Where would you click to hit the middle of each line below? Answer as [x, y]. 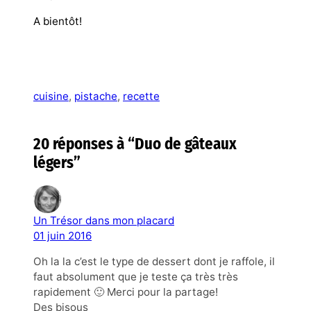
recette [141, 96]
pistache [96, 96]
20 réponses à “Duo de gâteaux [135, 144]
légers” [57, 162]
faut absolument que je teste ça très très [136, 276]
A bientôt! [58, 21]
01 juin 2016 [62, 235]
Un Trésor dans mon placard [104, 220]
